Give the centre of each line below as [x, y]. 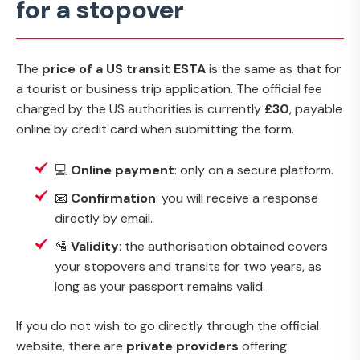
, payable [316, 108]
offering [263, 346]
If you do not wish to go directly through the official [168, 325]
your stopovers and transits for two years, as [188, 266]
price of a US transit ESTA [124, 68]
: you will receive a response [237, 198]
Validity [95, 246]
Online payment [123, 170]
